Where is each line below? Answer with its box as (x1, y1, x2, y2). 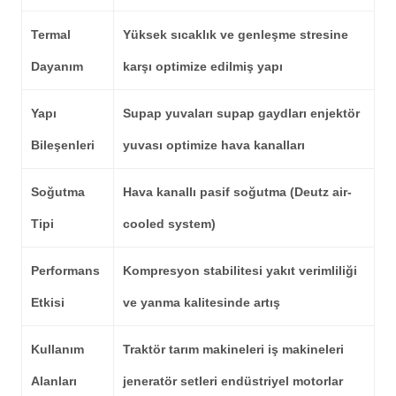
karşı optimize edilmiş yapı (123, 59, 283, 73)
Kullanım (31, 342, 84, 356)
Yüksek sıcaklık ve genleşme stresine (123, 27, 348, 42)
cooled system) (123, 217, 216, 231)
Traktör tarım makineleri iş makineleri (123, 342, 344, 356)
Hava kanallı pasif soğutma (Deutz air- (123, 185, 352, 199)
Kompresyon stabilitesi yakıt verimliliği (123, 263, 357, 278)
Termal (31, 27, 71, 42)
